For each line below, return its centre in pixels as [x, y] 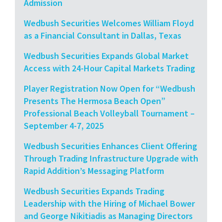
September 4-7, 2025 [65, 125]
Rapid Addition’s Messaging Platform [94, 170]
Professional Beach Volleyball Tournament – [109, 113]
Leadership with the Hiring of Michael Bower [109, 203]
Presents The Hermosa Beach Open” [95, 101]
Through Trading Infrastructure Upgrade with [111, 158]
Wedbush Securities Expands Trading [94, 191]
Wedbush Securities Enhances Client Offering [111, 146]
